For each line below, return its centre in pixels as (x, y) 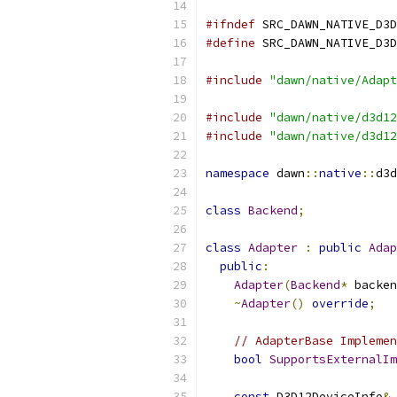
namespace (237, 173)
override (340, 304)
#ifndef (230, 24)
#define (230, 43)
